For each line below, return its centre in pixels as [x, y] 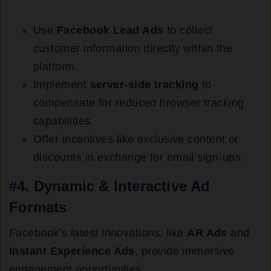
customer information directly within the [133, 49]
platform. [56, 67]
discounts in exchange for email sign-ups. [139, 158]
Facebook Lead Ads [110, 31]
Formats [38, 207]
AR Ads [207, 233]
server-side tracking [144, 85]
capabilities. [64, 121]
